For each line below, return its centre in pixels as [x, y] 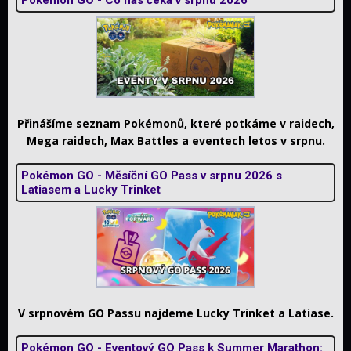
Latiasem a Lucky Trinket [91, 189]
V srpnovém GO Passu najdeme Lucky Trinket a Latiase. [175, 313]
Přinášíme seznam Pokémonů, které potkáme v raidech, [175, 123]
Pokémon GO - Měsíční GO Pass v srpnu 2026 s [152, 175]
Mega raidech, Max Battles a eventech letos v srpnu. [175, 140]
